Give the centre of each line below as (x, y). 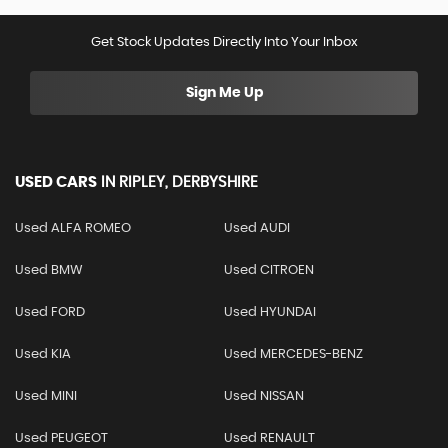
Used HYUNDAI (269, 312)
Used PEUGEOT (61, 438)
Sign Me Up (224, 93)
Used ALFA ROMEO (73, 228)
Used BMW (49, 270)
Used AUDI (256, 228)
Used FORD (50, 312)
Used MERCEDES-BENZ (293, 354)
